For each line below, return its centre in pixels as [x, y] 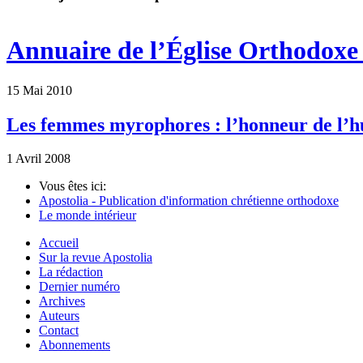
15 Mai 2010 [39, 90]
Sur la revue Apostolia [96, 258]
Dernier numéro [79, 287]
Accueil [59, 243]
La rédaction [71, 272]
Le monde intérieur [88, 216]
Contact [59, 331]
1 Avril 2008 [38, 159]
